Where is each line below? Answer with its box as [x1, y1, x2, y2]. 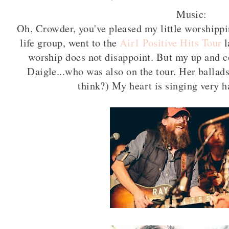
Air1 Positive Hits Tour [119, 35, 222, 50]
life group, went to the [20, 35, 120, 50]
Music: [176, 7, 207, 21]
